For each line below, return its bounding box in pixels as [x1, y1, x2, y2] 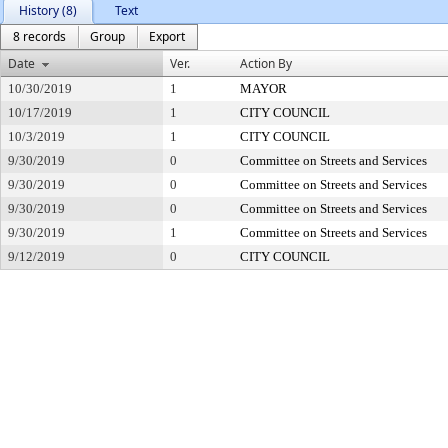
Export [149, 28, 185, 45]
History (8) [19, 2, 77, 19]
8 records [13, 28, 66, 45]
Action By [240, 55, 292, 72]
